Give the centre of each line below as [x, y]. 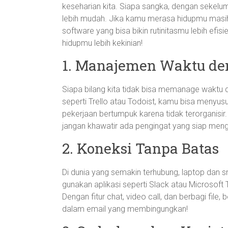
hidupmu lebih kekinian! [102, 43]
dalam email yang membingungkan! [125, 209]
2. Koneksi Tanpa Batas [140, 148]
